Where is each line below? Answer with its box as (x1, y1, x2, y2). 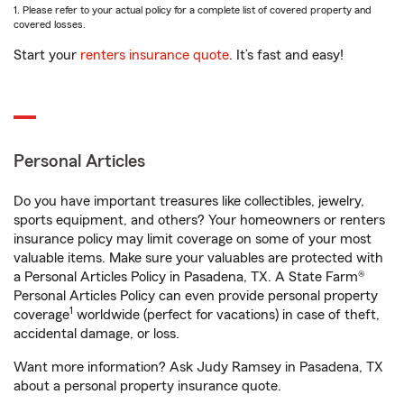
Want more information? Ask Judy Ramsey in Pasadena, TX (14, 360, 383, 374)
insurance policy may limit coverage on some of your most (14, 232, 372, 246)
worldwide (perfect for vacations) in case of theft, (73, 308, 380, 322)
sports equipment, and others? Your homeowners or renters (14, 213, 385, 227)
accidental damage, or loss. (14, 326, 179, 341)
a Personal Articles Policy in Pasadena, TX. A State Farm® (14, 270, 365, 284)
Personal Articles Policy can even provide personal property (14, 289, 378, 303)
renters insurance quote (80, 48, 229, 62)
